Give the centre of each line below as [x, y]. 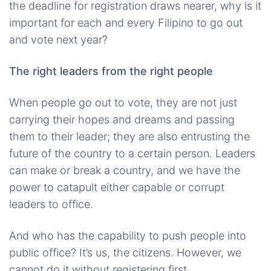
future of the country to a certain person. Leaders [132, 153]
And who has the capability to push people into [128, 236]
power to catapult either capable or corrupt [117, 187]
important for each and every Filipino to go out [126, 23]
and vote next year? [58, 40]
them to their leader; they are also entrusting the [129, 136]
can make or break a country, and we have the [125, 170]
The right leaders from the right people [111, 71]
